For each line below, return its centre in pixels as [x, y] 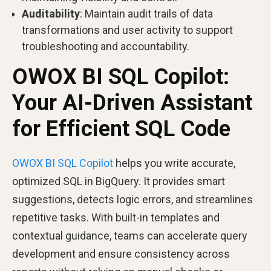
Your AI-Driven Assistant [132, 103]
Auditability [51, 14]
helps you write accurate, [174, 163]
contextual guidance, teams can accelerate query [130, 236]
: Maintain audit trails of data [146, 14]
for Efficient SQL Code [121, 129]
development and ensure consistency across [121, 254]
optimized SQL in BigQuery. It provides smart [119, 181]
